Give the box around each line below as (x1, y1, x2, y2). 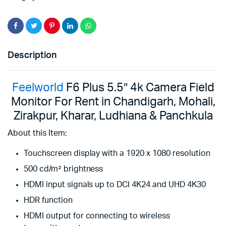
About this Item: (8, 129, 67, 137)
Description (8, 51, 56, 60)
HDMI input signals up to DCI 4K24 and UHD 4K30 (24, 181, 206, 189)
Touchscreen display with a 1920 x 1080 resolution (24, 149, 210, 157)
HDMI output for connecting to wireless (24, 212, 170, 220)
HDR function (24, 196, 73, 204)
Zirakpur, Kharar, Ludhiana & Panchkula (13, 110, 213, 122)
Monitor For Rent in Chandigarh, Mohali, (11, 96, 215, 108)
